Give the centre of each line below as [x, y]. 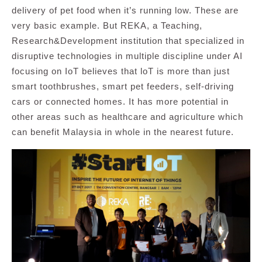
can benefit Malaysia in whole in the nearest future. [123, 132]
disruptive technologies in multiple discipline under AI [127, 56]
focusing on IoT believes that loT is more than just [121, 71]
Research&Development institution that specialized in [128, 41]
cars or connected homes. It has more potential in [120, 102]
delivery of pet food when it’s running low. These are [125, 11]
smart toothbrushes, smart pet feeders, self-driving [123, 87]
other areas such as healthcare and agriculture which [127, 117]
